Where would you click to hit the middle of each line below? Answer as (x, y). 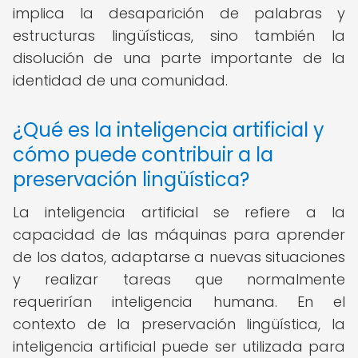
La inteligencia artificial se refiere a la (179, 212)
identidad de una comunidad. (120, 80)
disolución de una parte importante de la (179, 58)
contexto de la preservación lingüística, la (179, 324)
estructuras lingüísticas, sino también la (179, 36)
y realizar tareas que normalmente (179, 279)
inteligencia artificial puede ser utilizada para (179, 346)
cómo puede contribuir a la (143, 155)
